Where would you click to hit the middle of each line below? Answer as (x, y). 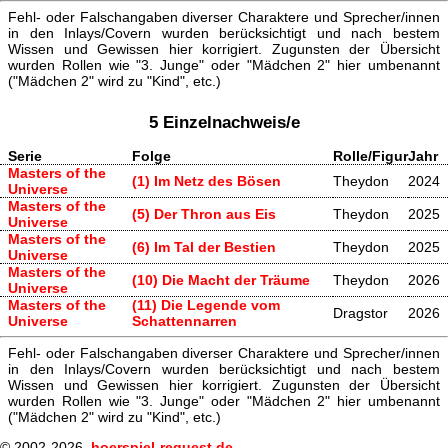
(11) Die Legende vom (206, 305)
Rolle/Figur (370, 156)
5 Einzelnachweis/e (224, 122)
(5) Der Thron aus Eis (204, 214)
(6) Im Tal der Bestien (204, 247)
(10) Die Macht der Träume (221, 280)
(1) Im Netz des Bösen (206, 181)
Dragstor (360, 313)
